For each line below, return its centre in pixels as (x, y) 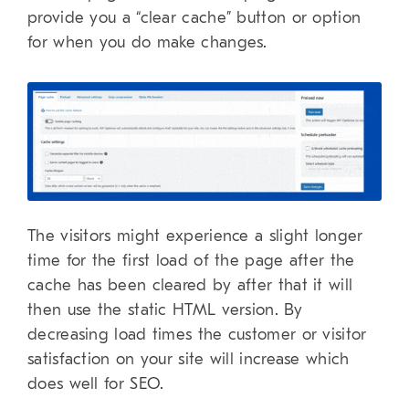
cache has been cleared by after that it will (190, 285)
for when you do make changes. (147, 43)
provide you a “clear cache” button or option (194, 18)
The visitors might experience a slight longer (195, 236)
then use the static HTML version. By (165, 309)
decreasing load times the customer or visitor (197, 334)
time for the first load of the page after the (191, 260)
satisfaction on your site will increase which (189, 359)
